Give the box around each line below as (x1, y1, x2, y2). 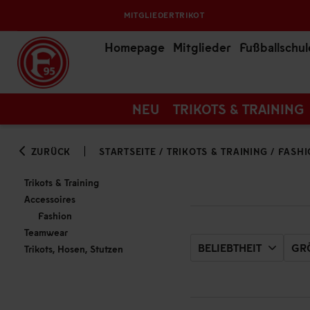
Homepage (104, 39, 165, 55)
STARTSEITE (99, 145, 156, 157)
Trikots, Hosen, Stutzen (24, 243, 123, 255)
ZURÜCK (27, 145, 71, 157)
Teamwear (24, 226, 68, 238)
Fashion (38, 210, 72, 221)
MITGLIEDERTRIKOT (123, 10, 205, 20)
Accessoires (24, 193, 75, 205)
